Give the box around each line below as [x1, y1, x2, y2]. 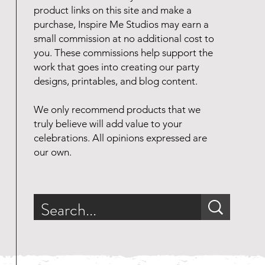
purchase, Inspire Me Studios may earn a [34, 18, 209, 31]
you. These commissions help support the [34, 47, 213, 59]
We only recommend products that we [34, 104, 201, 116]
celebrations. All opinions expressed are [34, 132, 207, 144]
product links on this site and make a [34, 4, 192, 17]
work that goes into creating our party [34, 61, 199, 73]
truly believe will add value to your [34, 118, 182, 130]
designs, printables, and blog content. [34, 75, 198, 88]
